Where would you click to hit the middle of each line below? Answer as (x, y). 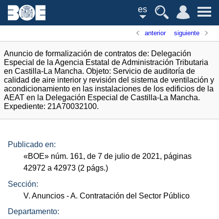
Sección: (23, 184)
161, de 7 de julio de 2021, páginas (130, 156)
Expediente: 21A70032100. (51, 106)
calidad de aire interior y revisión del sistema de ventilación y (109, 80)
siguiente (186, 33)
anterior (155, 33)
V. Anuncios (44, 196)
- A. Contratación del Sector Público (127, 196)
